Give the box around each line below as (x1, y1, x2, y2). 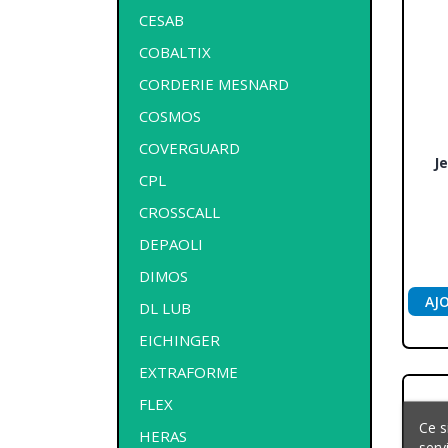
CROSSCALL (139, 201, 220, 222)
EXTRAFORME (139, 361, 238, 382)
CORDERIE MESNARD (139, 73, 289, 94)
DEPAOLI (139, 233, 203, 254)
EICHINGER (139, 329, 220, 350)
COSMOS (139, 105, 201, 126)
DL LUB (139, 297, 191, 318)
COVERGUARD (139, 137, 240, 158)
